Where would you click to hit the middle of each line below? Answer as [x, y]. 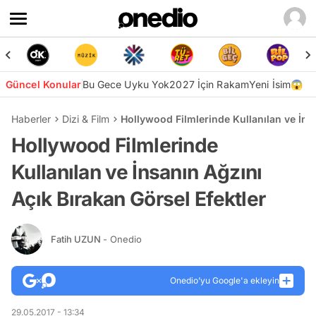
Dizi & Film [86, 119]
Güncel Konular [44, 84]
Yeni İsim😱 [276, 84]
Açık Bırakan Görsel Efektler [139, 199]
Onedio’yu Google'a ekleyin [225, 280]
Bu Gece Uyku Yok [126, 84]
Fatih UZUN [77, 239]
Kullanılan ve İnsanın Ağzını [137, 172]
